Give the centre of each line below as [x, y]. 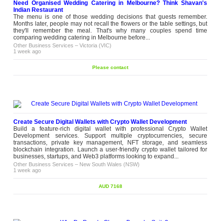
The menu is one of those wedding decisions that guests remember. [110, 17]
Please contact [110, 67]
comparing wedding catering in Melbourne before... [82, 37]
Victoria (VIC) [96, 45]
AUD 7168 [110, 186]
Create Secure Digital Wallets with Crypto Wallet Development [100, 122]
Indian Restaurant [38, 10]
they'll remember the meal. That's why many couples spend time [110, 31]
